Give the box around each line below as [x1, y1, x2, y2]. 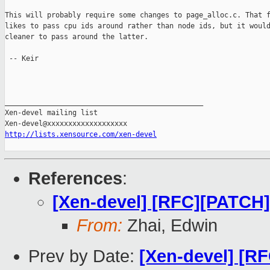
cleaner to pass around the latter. [5, 33, 148, 42]
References [28, 169, 122, 189]
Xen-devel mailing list [5, 108, 98, 118]
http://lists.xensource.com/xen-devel [5, 130, 157, 139]
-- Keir [5, 54, 39, 63]
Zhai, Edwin [122, 216, 218, 236]
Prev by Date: [28, 246, 139, 266]
